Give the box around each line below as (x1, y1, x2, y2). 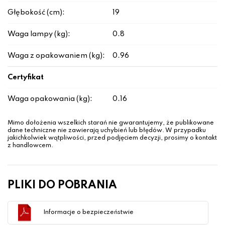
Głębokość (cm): (8, 9, 65, 17)
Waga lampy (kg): (8, 31, 70, 38)
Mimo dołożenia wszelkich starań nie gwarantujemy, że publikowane (8, 120, 214, 127)
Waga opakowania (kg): (8, 95, 92, 103)
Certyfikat (8, 74, 44, 81)
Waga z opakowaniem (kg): (8, 52, 105, 60)
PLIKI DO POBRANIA (8, 180, 117, 191)
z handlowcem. (8, 143, 53, 149)
